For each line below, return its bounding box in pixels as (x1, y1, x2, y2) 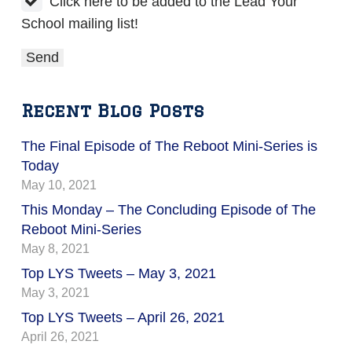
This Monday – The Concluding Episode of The (21, 201, 316, 218)
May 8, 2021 (21, 240, 90, 255)
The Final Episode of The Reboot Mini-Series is (21, 137, 317, 154)
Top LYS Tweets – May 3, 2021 (21, 265, 216, 281)
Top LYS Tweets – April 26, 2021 (21, 309, 225, 325)
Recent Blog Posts (21, 100, 204, 120)
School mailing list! (21, 15, 138, 31)
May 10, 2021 (21, 177, 97, 192)
